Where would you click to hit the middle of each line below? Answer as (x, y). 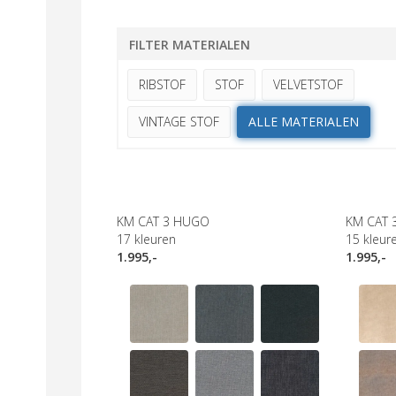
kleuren (155, 239)
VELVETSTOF (308, 84)
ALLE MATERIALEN (304, 122)
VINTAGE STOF (179, 122)
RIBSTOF (162, 84)
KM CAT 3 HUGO (163, 221)
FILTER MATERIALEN (190, 45)
